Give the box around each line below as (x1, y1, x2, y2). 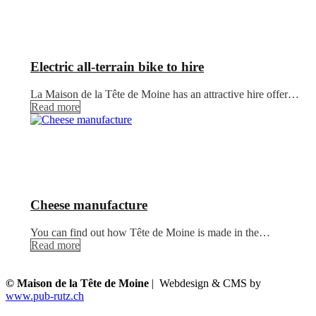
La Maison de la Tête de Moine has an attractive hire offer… (30, 88, 299, 101)
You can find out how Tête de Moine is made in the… (30, 226, 270, 238)
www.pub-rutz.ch (6, 289, 84, 302)
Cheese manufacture (30, 197, 147, 212)
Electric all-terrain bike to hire (30, 59, 204, 75)
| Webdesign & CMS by (149, 276, 261, 289)
